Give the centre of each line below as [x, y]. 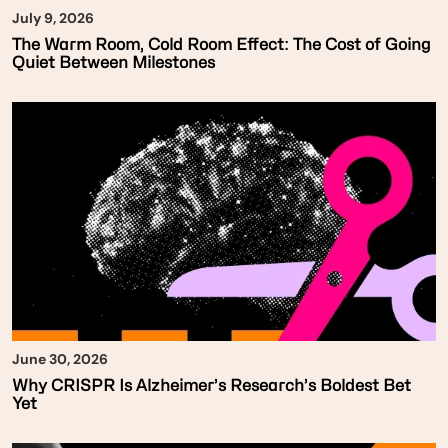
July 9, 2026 [53, 18]
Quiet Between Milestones [113, 63]
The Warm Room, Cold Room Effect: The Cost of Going [221, 45]
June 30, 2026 [60, 358]
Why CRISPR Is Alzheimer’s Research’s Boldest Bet [211, 385]
